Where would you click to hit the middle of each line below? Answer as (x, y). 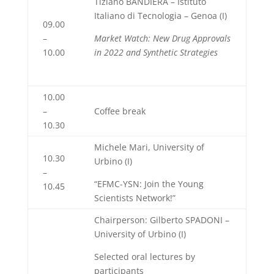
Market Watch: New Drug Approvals (162, 38)
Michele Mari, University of (149, 147)
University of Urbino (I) (140, 234)
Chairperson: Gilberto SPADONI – (161, 220)
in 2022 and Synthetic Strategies (156, 52)
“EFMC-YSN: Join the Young (149, 184)
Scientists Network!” (135, 198)
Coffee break (120, 111)
